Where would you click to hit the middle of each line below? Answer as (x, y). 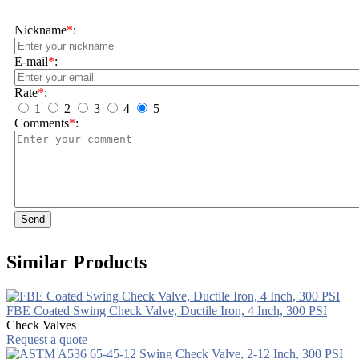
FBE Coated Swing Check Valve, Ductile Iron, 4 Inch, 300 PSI (167, 310)
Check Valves (41, 325)
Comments (42, 123)
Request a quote (47, 339)
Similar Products (77, 262)
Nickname (40, 30)
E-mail (31, 61)
